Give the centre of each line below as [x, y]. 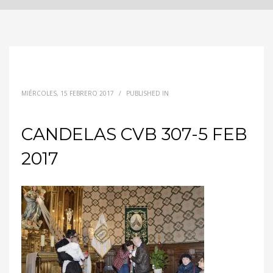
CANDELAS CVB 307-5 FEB [134, 134]
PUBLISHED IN [147, 93]
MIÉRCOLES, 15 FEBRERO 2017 [68, 93]
